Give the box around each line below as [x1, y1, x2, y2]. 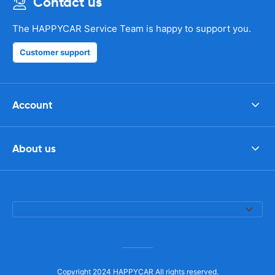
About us [12, 141, 56, 155]
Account [12, 98, 53, 112]
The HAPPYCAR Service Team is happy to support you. [12, 23, 251, 34]
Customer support [20, 47, 90, 57]
